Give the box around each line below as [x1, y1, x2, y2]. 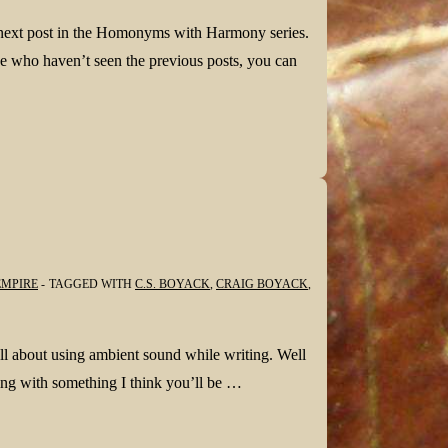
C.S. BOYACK [135, 276, 210, 291]
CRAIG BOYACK [216, 276, 308, 291]
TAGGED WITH [49, 276, 135, 291]
